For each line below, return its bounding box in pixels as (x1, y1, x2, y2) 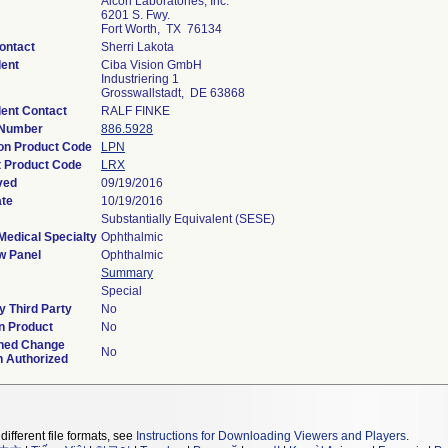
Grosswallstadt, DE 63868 (101, 86, 245, 100)
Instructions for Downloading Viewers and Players (136, 429, 406, 443)
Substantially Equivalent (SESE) (101, 212, 275, 226)
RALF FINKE (101, 104, 170, 118)
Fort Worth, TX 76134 (101, 22, 222, 36)
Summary (101, 266, 153, 280)
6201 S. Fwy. (101, 8, 170, 22)
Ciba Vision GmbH (101, 58, 202, 72)
